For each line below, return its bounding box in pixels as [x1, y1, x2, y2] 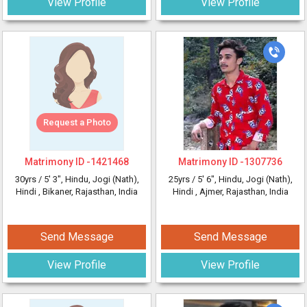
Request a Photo [42, 117, 111, 127]
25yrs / [168, 174, 197, 184]
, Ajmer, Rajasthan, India [195, 186, 288, 197]
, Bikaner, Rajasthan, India [38, 186, 138, 197]
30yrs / [14, 174, 44, 184]
